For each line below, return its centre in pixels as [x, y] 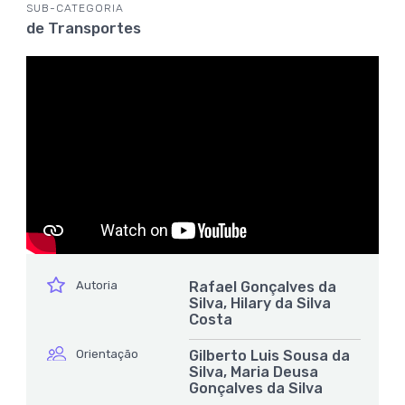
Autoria [97, 286]
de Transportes [84, 28]
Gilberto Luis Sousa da [269, 356]
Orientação [107, 354]
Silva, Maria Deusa [254, 372]
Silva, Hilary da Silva [260, 304]
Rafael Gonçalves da [263, 287]
